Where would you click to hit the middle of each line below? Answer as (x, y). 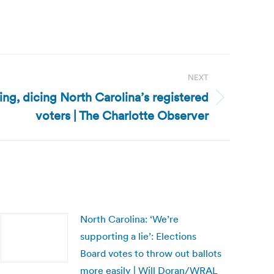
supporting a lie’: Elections (138, 236)
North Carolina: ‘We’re (129, 219)
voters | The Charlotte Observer (122, 116)
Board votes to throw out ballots (151, 253)
